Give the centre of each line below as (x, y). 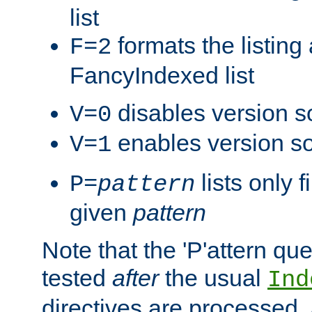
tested (77, 278)
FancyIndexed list (162, 75)
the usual (213, 278)
